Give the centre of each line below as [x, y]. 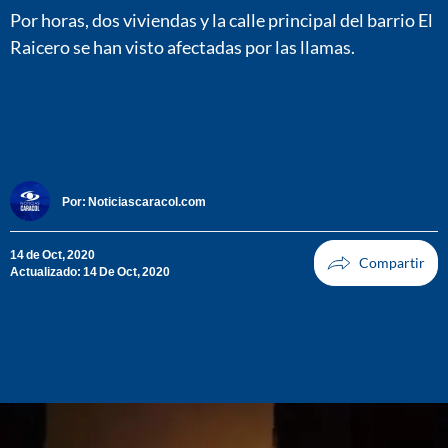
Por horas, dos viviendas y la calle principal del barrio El [221, 19]
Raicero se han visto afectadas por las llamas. [182, 46]
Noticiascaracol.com [147, 201]
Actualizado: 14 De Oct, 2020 [90, 272]
